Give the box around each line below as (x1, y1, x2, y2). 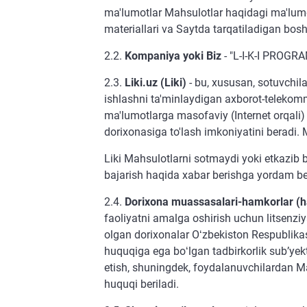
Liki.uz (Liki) (125, 76, 186, 89)
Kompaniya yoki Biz (125, 49, 221, 62)
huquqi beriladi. (104, 278, 179, 291)
